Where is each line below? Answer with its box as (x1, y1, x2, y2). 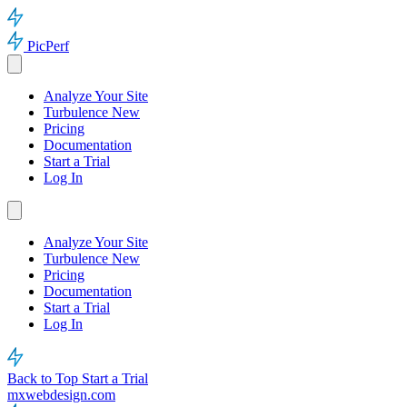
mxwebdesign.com (7, 387, 115, 402)
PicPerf (27, 38, 69, 54)
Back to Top (7, 371, 82, 386)
